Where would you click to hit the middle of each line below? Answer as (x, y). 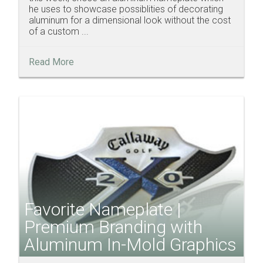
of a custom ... (59, 32)
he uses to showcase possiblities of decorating (126, 9)
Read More (51, 62)
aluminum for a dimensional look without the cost (130, 21)
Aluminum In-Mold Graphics (130, 244)
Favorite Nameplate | (102, 209)
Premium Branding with (113, 227)
